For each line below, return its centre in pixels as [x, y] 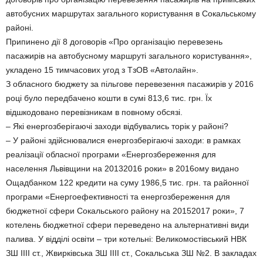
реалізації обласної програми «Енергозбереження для [111, 154]
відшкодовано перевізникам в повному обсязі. [94, 112]
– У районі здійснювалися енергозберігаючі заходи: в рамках [123, 140]
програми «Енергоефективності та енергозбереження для [118, 197]
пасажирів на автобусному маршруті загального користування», [129, 56]
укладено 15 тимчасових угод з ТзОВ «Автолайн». [102, 70]
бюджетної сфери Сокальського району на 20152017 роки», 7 [125, 211]
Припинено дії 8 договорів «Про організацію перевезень [114, 42]
